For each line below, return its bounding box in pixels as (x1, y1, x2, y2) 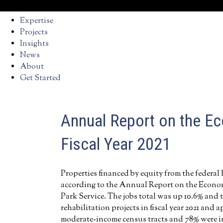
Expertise (20, 15, 53, 27)
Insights (20, 38, 49, 50)
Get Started (20, 73, 61, 84)
